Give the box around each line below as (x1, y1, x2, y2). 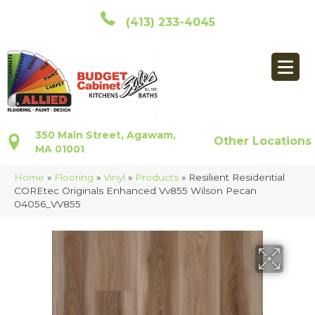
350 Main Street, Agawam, (35, 129, 176, 142)
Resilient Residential (188, 172, 285, 184)
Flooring (54, 172, 94, 184)
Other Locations (214, 134, 312, 148)
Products (135, 172, 179, 184)
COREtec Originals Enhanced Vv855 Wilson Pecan (14, 185, 257, 197)
